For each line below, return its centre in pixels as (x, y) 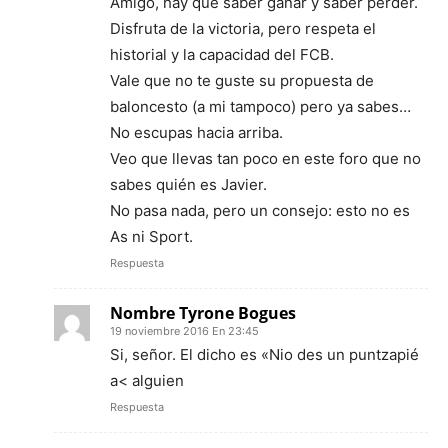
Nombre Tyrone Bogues (203, 312)
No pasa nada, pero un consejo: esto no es (260, 210)
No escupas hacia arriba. (196, 132)
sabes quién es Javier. (188, 184)
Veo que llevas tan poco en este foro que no (265, 158)
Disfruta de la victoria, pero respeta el (243, 28)
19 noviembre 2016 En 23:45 (184, 330)
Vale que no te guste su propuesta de (242, 80)
